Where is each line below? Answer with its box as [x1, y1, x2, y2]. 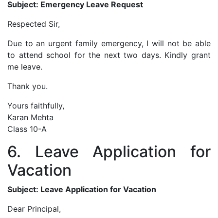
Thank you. [7, 81, 48, 91]
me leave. [7, 61, 42, 72]
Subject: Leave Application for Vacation [7, 184, 156, 194]
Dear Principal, [7, 203, 61, 214]
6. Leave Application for [7, 142, 211, 161]
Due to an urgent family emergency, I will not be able [7, 38, 211, 48]
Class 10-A [7, 124, 47, 134]
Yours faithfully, [7, 100, 64, 110]
